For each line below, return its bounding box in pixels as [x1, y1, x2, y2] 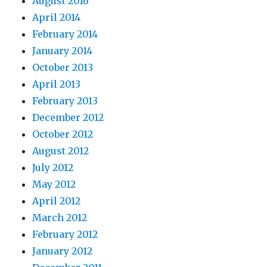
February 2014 [32, 28, 98, 41]
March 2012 [32, 212, 88, 224]
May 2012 [32, 178, 76, 191]
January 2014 [32, 45, 93, 57]
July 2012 [32, 162, 74, 174]
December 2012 [32, 111, 104, 124]
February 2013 [32, 95, 98, 107]
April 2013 [32, 78, 81, 91]
